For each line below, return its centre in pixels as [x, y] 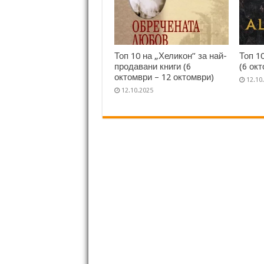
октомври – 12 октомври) [164, 77]
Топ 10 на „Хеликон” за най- [170, 56]
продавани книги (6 [152, 66]
